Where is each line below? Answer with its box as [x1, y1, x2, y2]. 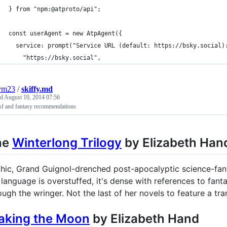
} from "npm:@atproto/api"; [9, 6, 101, 13]
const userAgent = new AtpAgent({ [9, 30, 122, 37]
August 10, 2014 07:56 [4, 94, 60, 101]
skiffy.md [21, 85, 53, 93]
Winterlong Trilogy [12, 135, 122, 150]
